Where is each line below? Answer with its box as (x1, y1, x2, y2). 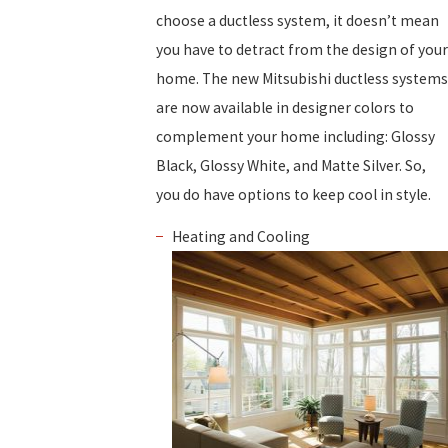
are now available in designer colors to (156, 98, 414, 118)
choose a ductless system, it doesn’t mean (156, 11, 439, 31)
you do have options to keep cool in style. (156, 185, 431, 205)
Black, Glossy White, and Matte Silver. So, (156, 156, 426, 176)
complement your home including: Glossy (156, 127, 435, 147)
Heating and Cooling (171, 227, 310, 247)
